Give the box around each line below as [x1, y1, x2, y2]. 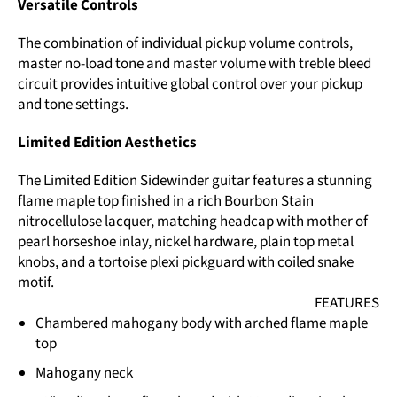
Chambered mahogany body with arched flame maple [35, 313, 368, 335]
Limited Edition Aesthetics [18, 132, 197, 154]
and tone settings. [18, 94, 128, 116]
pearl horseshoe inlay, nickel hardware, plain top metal [18, 231, 354, 253]
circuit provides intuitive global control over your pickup [18, 74, 362, 96]
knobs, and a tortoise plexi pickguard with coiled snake [18, 252, 354, 274]
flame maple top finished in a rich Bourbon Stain [18, 191, 314, 213]
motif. [18, 272, 54, 294]
